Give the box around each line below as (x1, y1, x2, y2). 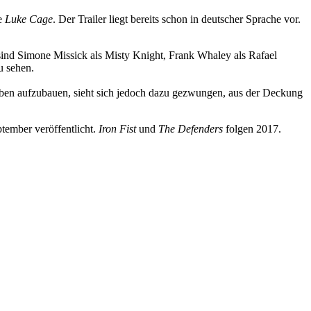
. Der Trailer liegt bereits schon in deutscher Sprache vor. (53, 12, 301, 25)
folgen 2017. (223, 122, 281, 135)
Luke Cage (5, 12, 53, 25)
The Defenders (158, 122, 223, 135)
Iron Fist (99, 122, 136, 135)
